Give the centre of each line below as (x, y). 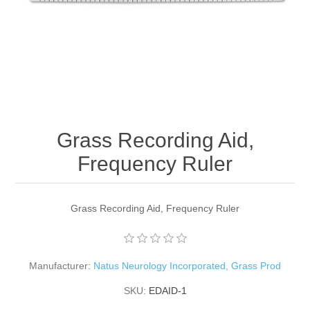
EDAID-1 (167, 290)
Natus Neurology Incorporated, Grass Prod (187, 265)
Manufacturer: (60, 265)
